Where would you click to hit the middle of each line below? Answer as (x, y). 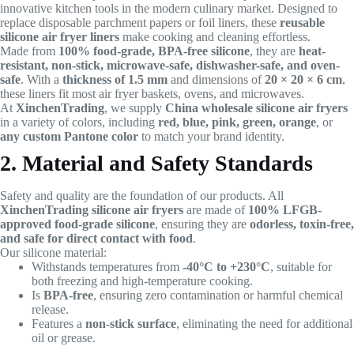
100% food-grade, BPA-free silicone (154, 51)
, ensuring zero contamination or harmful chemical (218, 296)
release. (50, 310)
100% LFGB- (285, 210)
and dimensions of (216, 80)
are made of (216, 210)
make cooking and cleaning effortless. (215, 37)
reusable (302, 23)
